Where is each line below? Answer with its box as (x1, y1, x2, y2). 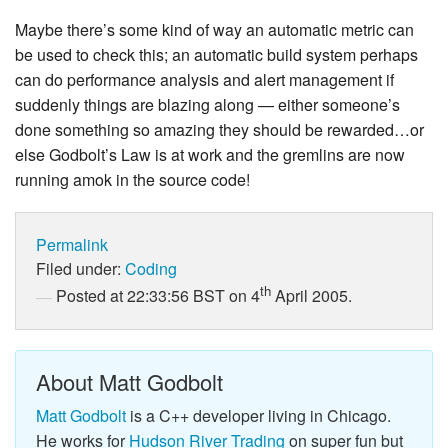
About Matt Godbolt (36, 365, 223, 397)
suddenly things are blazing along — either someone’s (15, 93, 400, 117)
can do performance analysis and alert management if (15, 68, 394, 92)
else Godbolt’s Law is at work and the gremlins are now (15, 143, 405, 167)
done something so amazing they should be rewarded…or (15, 118, 424, 142)
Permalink (36, 233, 108, 257)
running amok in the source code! (15, 168, 250, 192)
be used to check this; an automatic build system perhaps (15, 43, 418, 67)
